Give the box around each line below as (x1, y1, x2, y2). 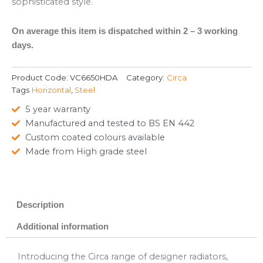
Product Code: (12, 72, 70, 82)
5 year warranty (25, 104, 90, 115)
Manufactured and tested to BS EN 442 (25, 118, 194, 129)
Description (16, 200, 64, 210)
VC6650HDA (70, 72, 117, 82)
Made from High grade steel (25, 146, 147, 157)
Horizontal (32, 85, 71, 95)
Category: (126, 72, 164, 82)
